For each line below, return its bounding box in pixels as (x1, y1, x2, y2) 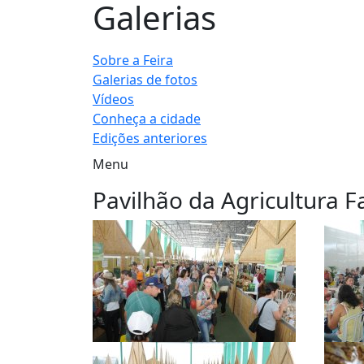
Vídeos (93, 90, 134, 108)
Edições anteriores (93, 129, 207, 147)
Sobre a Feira (93, 51, 173, 69)
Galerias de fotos (93, 71, 197, 89)
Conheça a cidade (93, 110, 201, 128)
